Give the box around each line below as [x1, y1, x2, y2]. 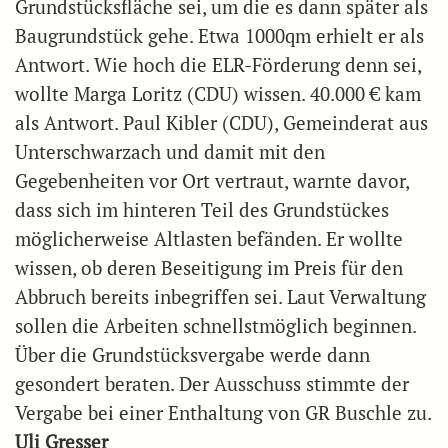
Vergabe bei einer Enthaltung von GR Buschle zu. [15, 401, 432, 426]
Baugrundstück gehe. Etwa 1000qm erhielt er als [15, 24, 424, 49]
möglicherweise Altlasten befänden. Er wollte [15, 227, 403, 252]
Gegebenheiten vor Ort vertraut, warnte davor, [15, 169, 409, 194]
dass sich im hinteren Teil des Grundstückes [15, 198, 389, 223]
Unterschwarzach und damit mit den [15, 140, 325, 165]
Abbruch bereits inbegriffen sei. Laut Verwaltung [15, 285, 426, 310]
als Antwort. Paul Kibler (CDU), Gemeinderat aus [15, 111, 428, 136]
